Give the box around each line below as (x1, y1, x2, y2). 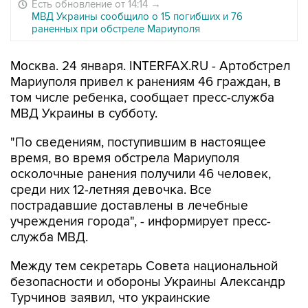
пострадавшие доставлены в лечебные (10, 198, 248, 214)
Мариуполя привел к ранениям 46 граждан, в (10, 74, 281, 90)
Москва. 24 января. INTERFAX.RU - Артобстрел (10, 58, 290, 74)
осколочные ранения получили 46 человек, (10, 166, 271, 182)
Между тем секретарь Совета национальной (10, 258, 278, 274)
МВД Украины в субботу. (10, 106, 157, 122)
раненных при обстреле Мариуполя (32, 23, 200, 35)
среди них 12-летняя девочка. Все (10, 182, 212, 198)
